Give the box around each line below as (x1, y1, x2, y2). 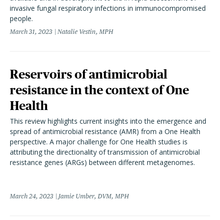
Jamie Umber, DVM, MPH (58, 192, 129, 200)
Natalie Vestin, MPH (57, 28, 113, 35)
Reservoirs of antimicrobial (10, 67, 167, 81)
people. (10, 14, 33, 23)
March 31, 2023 (10, 28, 53, 35)
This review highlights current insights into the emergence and (10, 116, 206, 126)
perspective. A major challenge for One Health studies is (10, 137, 188, 146)
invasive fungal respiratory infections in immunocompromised (10, 3, 206, 13)
